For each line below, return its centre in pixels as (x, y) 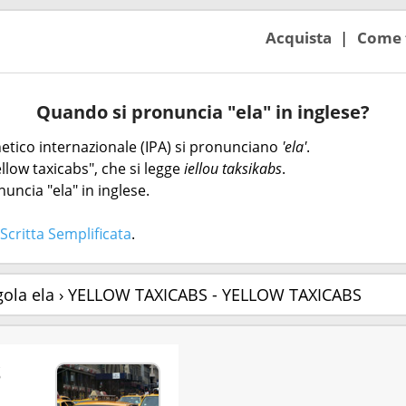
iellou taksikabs (233, 169)
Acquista (299, 37)
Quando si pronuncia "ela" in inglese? (203, 112)
